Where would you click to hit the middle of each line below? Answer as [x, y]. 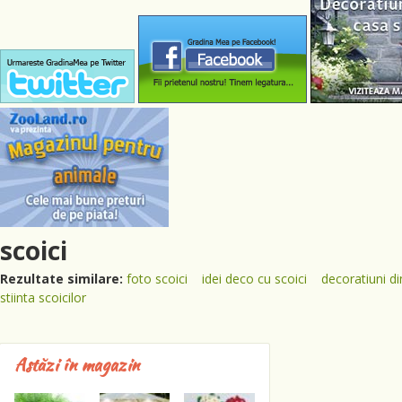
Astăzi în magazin [77, 364]
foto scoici [157, 279]
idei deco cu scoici [254, 279]
